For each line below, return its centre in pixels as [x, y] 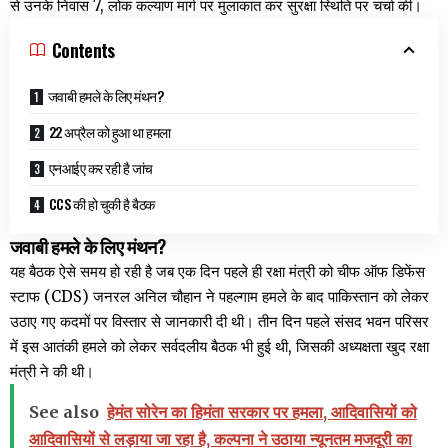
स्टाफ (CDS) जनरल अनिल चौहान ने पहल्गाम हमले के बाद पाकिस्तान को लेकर [219, 296]
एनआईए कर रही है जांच [100, 167]
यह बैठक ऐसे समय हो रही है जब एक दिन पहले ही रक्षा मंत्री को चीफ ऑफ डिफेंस [217, 271]
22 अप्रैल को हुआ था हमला [109, 131]
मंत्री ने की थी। [52, 371]
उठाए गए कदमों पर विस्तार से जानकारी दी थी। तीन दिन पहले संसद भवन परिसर [219, 321]
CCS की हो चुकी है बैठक [101, 203]
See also [64, 411]
